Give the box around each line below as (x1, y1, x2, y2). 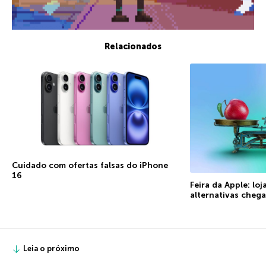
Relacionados (104, 42, 161, 52)
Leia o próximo (23, 244, 80, 254)
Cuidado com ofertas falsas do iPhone (12, 160, 168, 171)
